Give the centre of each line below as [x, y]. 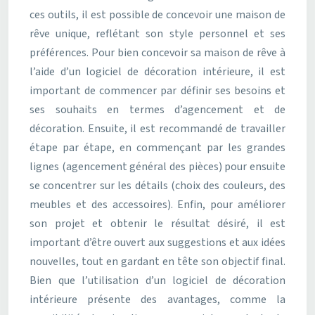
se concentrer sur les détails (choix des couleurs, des [157, 186]
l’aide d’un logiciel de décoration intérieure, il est [157, 72]
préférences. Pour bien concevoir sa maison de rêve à [157, 53]
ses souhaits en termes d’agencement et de [157, 110]
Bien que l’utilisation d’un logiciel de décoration [157, 281]
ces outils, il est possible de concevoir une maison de [157, 15]
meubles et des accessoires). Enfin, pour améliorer [157, 205]
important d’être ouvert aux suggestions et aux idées [157, 243]
